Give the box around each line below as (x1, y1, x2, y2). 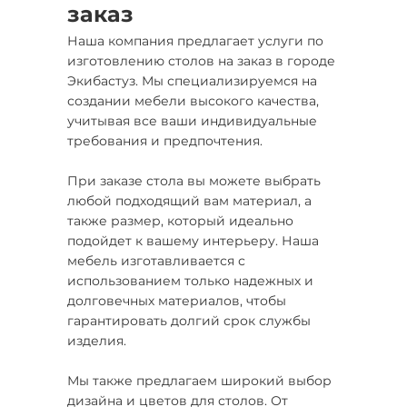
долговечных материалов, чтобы (67, 293, 286, 309)
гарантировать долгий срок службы (67, 313, 311, 329)
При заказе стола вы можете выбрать (67, 173, 321, 189)
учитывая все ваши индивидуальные (67, 113, 317, 129)
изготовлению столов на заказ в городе (67, 53, 335, 69)
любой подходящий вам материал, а (67, 193, 312, 209)
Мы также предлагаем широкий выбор (67, 372, 332, 389)
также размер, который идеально (67, 213, 293, 229)
